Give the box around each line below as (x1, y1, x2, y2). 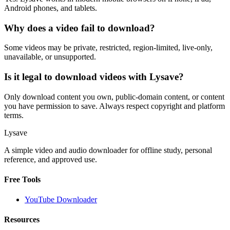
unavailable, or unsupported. (4, 52, 96, 62)
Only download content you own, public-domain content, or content (4, 92, 224, 101)
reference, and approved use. (4, 155, 97, 164)
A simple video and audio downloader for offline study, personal (4, 145, 212, 155)
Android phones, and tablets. (4, 3, 97, 12)
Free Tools (4, 175, 41, 184)
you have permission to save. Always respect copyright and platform (4, 101, 225, 110)
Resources (4, 215, 40, 224)
